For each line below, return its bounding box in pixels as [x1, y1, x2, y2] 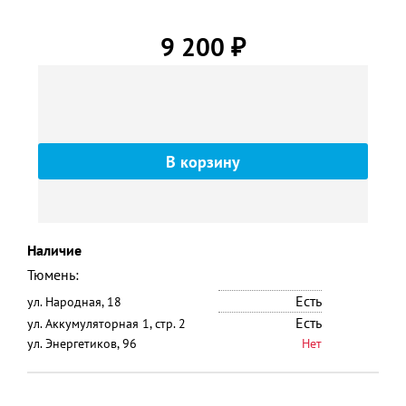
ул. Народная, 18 [27, 294, 121, 310]
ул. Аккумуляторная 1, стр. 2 [27, 315, 186, 332]
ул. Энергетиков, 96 [27, 335, 137, 352]
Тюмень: [27, 266, 79, 284]
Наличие [27, 241, 82, 259]
